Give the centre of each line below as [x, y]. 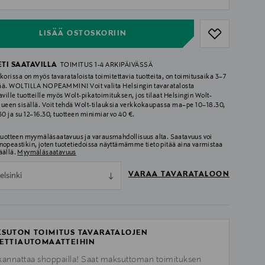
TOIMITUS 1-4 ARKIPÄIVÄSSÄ [106, 65]
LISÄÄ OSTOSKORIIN [83, 33]
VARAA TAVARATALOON [179, 175]
